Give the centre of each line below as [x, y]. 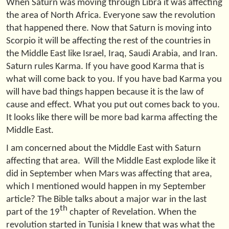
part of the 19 [33, 212]
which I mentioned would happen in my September [106, 187]
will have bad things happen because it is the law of [105, 93]
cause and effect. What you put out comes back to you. [113, 105]
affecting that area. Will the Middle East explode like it [111, 161]
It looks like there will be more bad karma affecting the [112, 118]
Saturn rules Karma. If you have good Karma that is [105, 67]
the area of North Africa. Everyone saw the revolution [111, 16]
